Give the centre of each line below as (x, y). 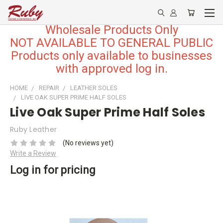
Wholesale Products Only (111, 30)
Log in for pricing (53, 170)
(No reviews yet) (88, 143)
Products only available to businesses (111, 56)
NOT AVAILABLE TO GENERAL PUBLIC (111, 43)
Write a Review (33, 153)
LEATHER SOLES (94, 88)
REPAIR (49, 88)
